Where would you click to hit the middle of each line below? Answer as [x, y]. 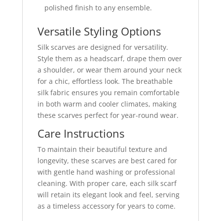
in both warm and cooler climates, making [107, 104]
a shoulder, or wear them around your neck [109, 70]
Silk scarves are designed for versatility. [103, 47]
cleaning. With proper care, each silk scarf [107, 183]
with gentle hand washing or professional [106, 172]
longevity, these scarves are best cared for [107, 160]
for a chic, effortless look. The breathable [105, 81]
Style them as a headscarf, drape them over [110, 58]
